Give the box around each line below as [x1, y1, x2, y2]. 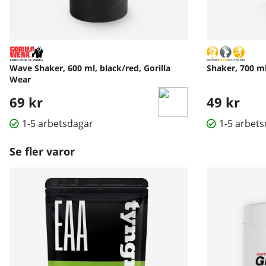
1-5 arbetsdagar [22, 117, 93, 131]
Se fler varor [9, 144, 75, 159]
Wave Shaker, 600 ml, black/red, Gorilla [9, 62, 170, 74]
